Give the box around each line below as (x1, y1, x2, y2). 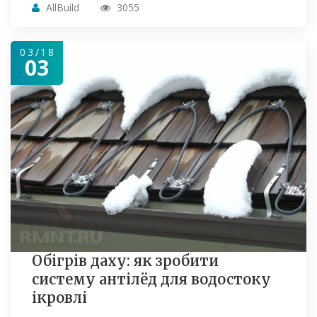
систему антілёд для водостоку (32, 270, 271, 289)
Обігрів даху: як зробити (32, 252, 219, 270)
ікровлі (32, 289, 87, 307)
